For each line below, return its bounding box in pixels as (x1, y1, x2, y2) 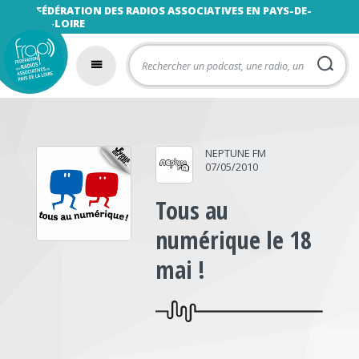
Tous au (155, 194, 229, 227)
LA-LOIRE (35, 16, 85, 30)
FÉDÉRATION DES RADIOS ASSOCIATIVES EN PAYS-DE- (35, 3, 312, 18)
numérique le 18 (155, 224, 313, 256)
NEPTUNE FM (205, 146, 267, 160)
